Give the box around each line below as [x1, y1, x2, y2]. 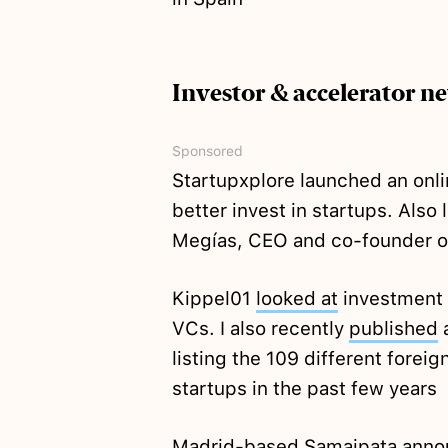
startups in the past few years [171, 377, 437, 401]
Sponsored [171, 143, 243, 160]
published [348, 317, 438, 341]
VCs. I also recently [171, 317, 349, 341]
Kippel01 [171, 287, 256, 311]
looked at [255, 287, 338, 311]
